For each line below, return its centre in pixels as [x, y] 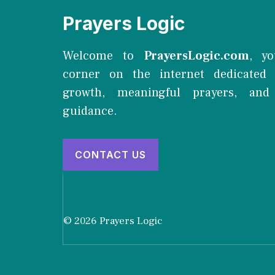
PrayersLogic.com [196, 56]
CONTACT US [110, 154]
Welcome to [103, 56]
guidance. [90, 111]
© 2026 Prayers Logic [113, 221]
